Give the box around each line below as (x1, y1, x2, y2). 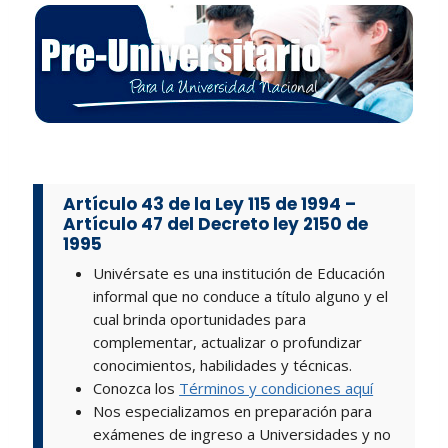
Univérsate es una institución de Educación (93, 263, 386, 284)
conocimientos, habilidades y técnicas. (93, 355, 353, 376)
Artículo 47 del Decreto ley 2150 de (63, 211, 369, 236)
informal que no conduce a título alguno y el (93, 286, 389, 307)
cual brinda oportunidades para (93, 309, 307, 330)
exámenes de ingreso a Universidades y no (93, 424, 392, 445)
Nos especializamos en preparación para (93, 401, 373, 422)
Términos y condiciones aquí (179, 378, 374, 399)
